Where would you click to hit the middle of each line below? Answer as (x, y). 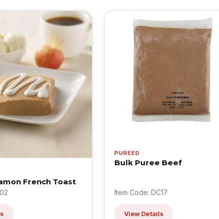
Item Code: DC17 (141, 192)
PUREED (127, 153)
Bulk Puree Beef (148, 163)
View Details (144, 214)
